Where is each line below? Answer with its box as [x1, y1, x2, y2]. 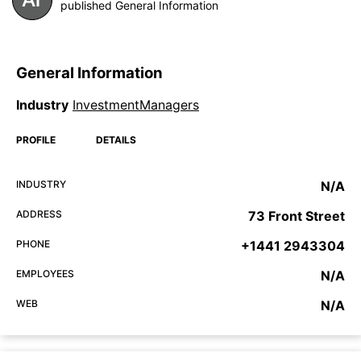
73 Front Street [248, 208, 345, 225]
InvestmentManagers [73, 97, 199, 114]
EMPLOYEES [16, 268, 74, 280]
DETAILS [96, 134, 136, 147]
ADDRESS [16, 208, 62, 221]
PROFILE [16, 134, 56, 147]
